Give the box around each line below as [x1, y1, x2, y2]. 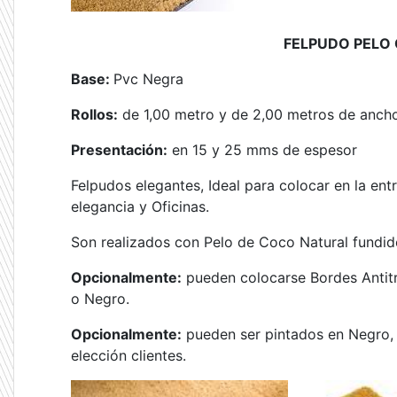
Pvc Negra [113, 70, 183, 88]
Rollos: [71, 105, 118, 123]
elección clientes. [71, 346, 186, 364]
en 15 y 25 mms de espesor [167, 141, 357, 159]
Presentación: [71, 141, 167, 159]
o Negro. [71, 290, 129, 307]
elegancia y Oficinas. [71, 198, 209, 215]
